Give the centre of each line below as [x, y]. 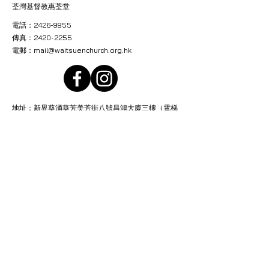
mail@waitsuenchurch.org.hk [83, 50]
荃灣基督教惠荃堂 [41, 6]
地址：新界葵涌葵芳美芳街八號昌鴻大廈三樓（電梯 [95, 108]
